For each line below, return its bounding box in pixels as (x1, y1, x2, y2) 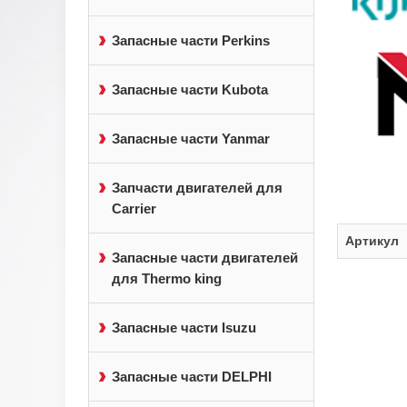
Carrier (112, 201, 156, 216)
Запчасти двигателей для (112, 180, 283, 195)
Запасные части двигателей (112, 250, 298, 265)
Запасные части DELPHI (112, 369, 272, 384)
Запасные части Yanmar (112, 131, 270, 146)
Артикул (344, 233, 399, 249)
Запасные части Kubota (112, 82, 268, 97)
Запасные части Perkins (112, 33, 270, 48)
